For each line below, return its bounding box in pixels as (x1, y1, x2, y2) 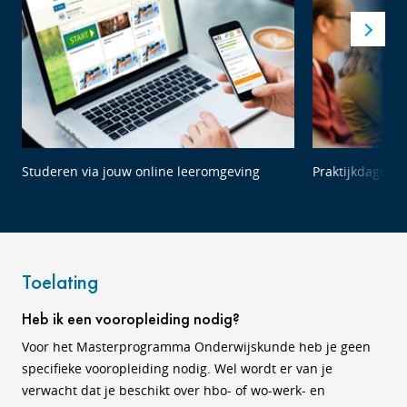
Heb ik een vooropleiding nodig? (22, 308, 240, 329)
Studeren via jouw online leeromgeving (22, 163, 260, 180)
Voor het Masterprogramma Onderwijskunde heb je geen (22, 338, 371, 355)
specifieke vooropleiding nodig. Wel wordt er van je (22, 360, 333, 377)
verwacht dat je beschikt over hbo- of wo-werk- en (22, 382, 325, 399)
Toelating (22, 268, 98, 295)
